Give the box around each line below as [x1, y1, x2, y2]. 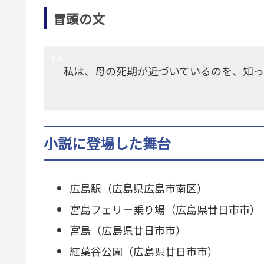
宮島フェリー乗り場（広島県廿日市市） [69, 201, 260, 217]
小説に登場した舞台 [44, 132, 171, 153]
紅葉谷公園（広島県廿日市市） [69, 243, 218, 259]
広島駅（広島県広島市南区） [69, 180, 207, 196]
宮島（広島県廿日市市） [69, 222, 186, 238]
